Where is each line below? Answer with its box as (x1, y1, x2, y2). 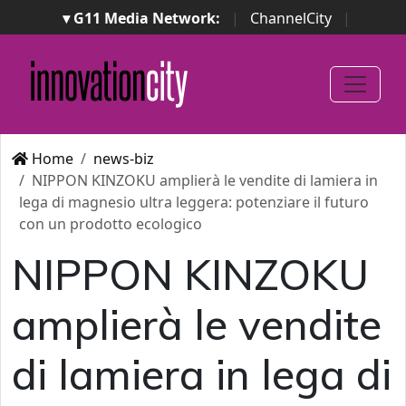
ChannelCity (250, 8, 332, 28)
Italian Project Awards (98, 52, 248, 72)
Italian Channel (285, 30, 388, 50)
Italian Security (278, 52, 390, 72)
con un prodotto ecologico (19, 214, 202, 234)
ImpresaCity (25, 30, 108, 50)
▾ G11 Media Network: (63, 8, 220, 28)
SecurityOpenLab (138, 30, 256, 50)
